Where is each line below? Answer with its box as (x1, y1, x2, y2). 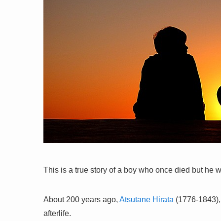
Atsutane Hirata (119, 195, 174, 204)
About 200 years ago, (43, 195, 119, 204)
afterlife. (43, 209, 71, 218)
